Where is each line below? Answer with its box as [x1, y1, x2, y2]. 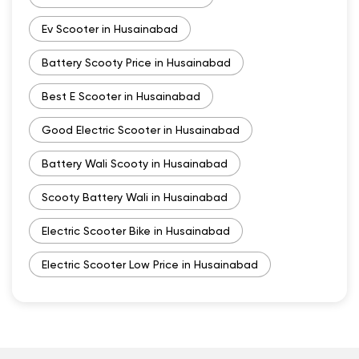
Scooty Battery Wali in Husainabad [42, 190, 228, 204]
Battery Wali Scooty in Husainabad [42, 156, 228, 170]
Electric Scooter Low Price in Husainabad [42, 257, 258, 271]
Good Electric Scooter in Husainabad [42, 123, 240, 136]
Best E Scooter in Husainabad [42, 89, 200, 103]
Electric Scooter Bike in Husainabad [42, 224, 230, 237]
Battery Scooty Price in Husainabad [42, 55, 231, 69]
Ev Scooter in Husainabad [42, 22, 178, 35]
